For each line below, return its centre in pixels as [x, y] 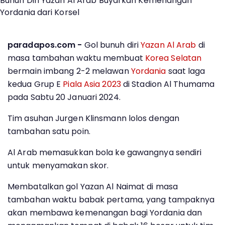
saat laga [186, 71]
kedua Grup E [35, 84]
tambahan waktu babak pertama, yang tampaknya [111, 200]
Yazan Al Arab [168, 45]
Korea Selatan [173, 58]
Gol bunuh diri [111, 45]
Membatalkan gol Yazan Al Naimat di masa [93, 187]
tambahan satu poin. [49, 131]
